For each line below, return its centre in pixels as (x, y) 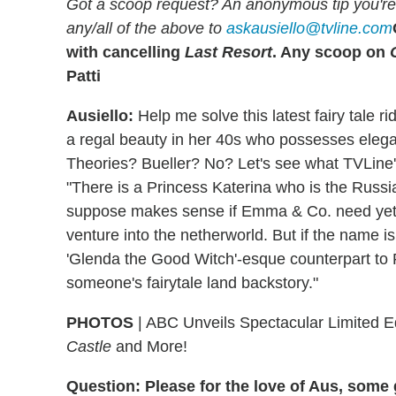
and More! (149, 347)
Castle (89, 347)
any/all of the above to (146, 29)
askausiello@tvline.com (309, 29)
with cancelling (126, 53)
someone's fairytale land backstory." (192, 283)
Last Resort (228, 53)
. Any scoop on (331, 53)
